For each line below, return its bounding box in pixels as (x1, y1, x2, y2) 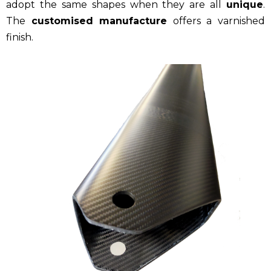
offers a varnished (167, 15, 266, 27)
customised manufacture (31, 15, 168, 27)
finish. (6, 31, 33, 44)
